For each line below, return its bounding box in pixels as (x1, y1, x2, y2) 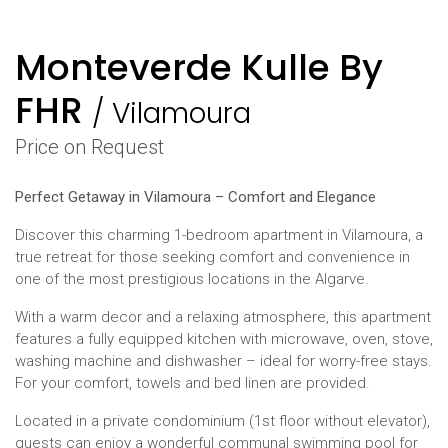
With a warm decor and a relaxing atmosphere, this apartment (15, 307, 431, 326)
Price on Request (15, 134, 164, 159)
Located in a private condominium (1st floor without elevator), (15, 411, 430, 430)
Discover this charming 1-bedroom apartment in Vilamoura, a (15, 225, 423, 244)
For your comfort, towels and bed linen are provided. (15, 373, 370, 392)
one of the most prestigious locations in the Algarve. (15, 269, 369, 288)
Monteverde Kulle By (15, 41, 383, 93)
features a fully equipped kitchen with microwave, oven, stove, (15, 329, 433, 348)
